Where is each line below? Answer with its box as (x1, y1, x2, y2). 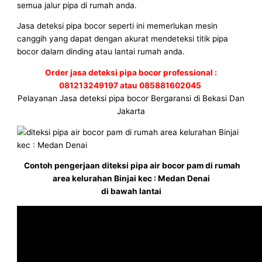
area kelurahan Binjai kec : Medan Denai (52, 174, 210, 184)
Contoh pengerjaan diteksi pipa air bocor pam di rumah (22, 161, 240, 171)
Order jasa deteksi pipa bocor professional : (45, 67, 217, 77)
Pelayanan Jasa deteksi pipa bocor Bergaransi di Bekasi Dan (18, 93, 244, 103)
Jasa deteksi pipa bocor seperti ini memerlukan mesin (17, 21, 218, 31)
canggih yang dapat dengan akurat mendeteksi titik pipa (17, 34, 229, 44)
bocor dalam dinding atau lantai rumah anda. (17, 47, 185, 57)
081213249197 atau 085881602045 (59, 80, 203, 90)
